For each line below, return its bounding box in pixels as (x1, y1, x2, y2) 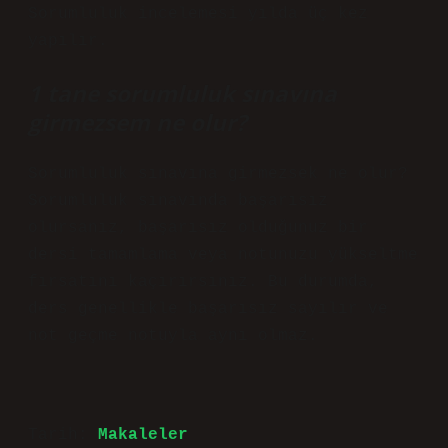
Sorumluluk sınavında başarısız (28, 192, 328, 210)
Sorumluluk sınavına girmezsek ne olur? (28, 165, 408, 183)
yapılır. (28, 32, 108, 50)
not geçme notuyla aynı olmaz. (28, 327, 318, 345)
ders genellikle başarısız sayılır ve (28, 300, 388, 318)
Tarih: (28, 426, 98, 444)
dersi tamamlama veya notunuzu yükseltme (28, 246, 418, 264)
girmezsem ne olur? (28, 107, 247, 138)
